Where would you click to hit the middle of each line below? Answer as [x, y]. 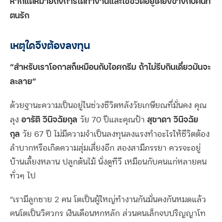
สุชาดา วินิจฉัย [171, 120]
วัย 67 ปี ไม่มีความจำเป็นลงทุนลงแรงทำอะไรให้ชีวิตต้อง [115, 135]
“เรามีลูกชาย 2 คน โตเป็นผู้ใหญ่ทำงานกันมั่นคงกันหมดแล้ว [108, 200]
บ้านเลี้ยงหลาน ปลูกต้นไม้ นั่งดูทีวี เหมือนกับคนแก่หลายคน [108, 162]
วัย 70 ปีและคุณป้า [111, 120]
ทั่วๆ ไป [23, 176]
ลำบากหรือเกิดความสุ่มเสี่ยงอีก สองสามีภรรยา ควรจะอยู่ [105, 148]
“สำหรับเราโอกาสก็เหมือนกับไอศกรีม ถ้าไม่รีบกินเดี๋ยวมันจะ [110, 67]
